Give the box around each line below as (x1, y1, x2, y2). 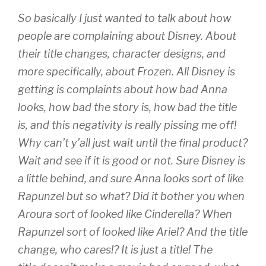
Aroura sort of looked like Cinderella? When (18, 208, 232, 221)
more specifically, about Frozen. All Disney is (18, 65, 235, 78)
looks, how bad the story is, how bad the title (18, 101, 237, 114)
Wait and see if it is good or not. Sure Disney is (18, 154, 245, 167)
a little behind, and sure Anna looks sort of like (18, 172, 243, 185)
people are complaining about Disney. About (18, 30, 236, 43)
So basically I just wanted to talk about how (18, 12, 231, 25)
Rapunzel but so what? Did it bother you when (18, 190, 245, 203)
